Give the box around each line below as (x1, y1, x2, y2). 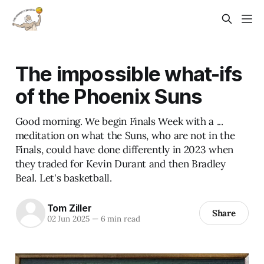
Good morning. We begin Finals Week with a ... (15, 114, 223, 128)
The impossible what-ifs (15, 61, 243, 86)
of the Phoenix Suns (15, 83, 203, 108)
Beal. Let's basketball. (15, 171, 112, 184)
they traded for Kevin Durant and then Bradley (15, 157, 226, 170)
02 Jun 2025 (47, 213, 90, 225)
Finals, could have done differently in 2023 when (15, 143, 233, 156)
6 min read (98, 213, 140, 225)
